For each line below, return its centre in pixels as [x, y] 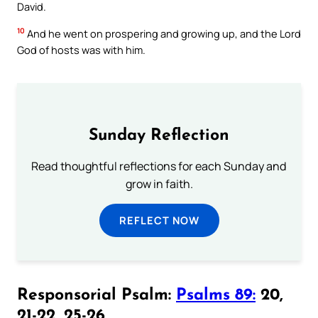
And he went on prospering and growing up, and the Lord [163, 33]
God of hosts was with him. [81, 49]
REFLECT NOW [159, 220]
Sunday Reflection [159, 136]
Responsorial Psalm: [97, 295]
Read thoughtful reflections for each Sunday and [159, 166]
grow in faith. [159, 184]
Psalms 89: [216, 295]
